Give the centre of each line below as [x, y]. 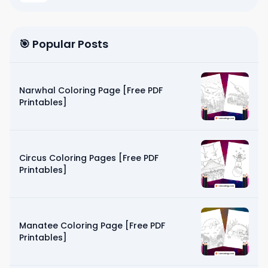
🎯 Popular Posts [64, 44]
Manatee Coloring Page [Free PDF [92, 225]
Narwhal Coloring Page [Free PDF [91, 90]
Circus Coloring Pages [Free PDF [89, 158]
